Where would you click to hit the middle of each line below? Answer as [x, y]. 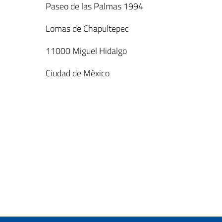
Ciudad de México [78, 73]
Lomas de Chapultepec [87, 28]
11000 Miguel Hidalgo [86, 51]
